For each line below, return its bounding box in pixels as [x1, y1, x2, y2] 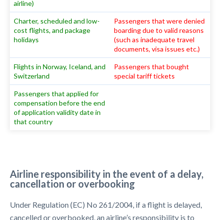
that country [14, 117, 53, 126]
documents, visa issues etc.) [114, 45, 200, 53]
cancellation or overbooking [10, 178, 135, 190]
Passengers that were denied [114, 17, 205, 25]
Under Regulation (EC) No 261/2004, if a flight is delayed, [10, 200, 202, 209]
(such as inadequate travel [114, 35, 195, 44]
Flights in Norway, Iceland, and [14, 62, 106, 71]
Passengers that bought [114, 62, 190, 71]
